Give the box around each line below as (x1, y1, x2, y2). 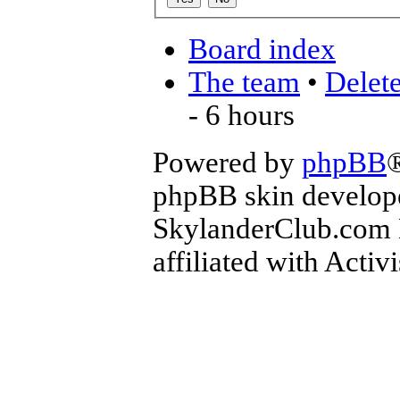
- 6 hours (188, 98, 295, 131)
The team (188, 65, 300, 98)
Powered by (153, 146, 302, 179)
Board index (188, 32, 336, 65)
